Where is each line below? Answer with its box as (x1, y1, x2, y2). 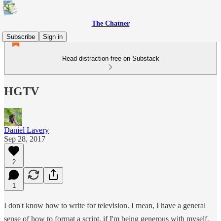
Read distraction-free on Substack (62, 55, 159, 62)
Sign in (43, 33, 63, 40)
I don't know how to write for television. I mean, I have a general (4, 201, 206, 210)
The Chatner (91, 20, 130, 27)
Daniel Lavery (4, 125, 49, 134)
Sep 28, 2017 (4, 134, 45, 143)
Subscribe (6, 33, 35, 40)
